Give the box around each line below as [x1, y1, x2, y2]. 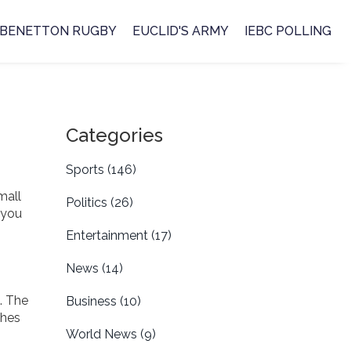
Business [65, 294, 120, 309]
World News [65, 327, 140, 342]
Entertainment [65, 228, 151, 243]
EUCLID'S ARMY [132, 24, 229, 38]
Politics [65, 195, 110, 210]
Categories [65, 124, 163, 147]
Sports [65, 162, 107, 177]
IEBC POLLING [244, 24, 331, 38]
